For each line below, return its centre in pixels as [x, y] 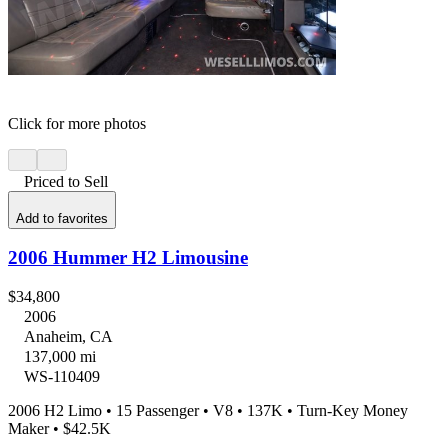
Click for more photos [77, 124]
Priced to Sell [66, 182]
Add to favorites [62, 218]
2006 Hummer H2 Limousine [128, 258]
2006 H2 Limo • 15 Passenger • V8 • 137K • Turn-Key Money [208, 411]
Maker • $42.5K [59, 429]
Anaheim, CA [68, 337]
